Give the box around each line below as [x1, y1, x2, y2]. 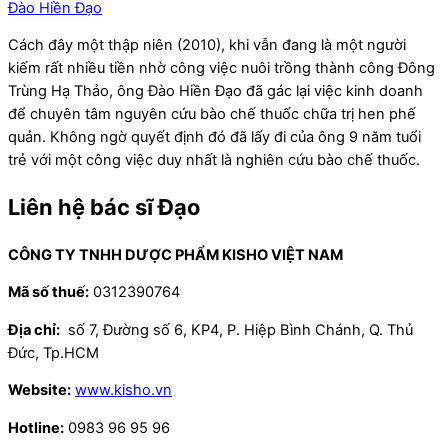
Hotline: [8, 418, 64, 437]
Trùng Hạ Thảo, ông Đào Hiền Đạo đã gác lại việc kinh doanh [8, 82, 423, 101]
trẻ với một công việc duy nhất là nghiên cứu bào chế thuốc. [8, 151, 420, 170]
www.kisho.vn [75, 381, 172, 400]
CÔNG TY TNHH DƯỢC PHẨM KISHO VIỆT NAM [8, 245, 343, 264]
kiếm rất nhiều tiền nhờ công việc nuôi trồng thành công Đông [8, 59, 435, 78]
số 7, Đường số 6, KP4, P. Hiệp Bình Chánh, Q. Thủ [60, 320, 413, 339]
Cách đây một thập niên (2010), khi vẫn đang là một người [8, 36, 406, 55]
